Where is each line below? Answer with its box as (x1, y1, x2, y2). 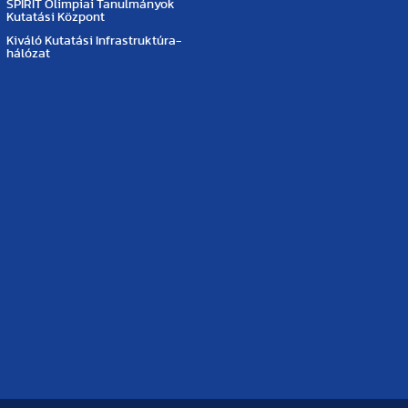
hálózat (5, 47, 50, 60)
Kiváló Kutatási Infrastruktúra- (5, 35, 182, 47)
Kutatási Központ (5, 11, 105, 24)
